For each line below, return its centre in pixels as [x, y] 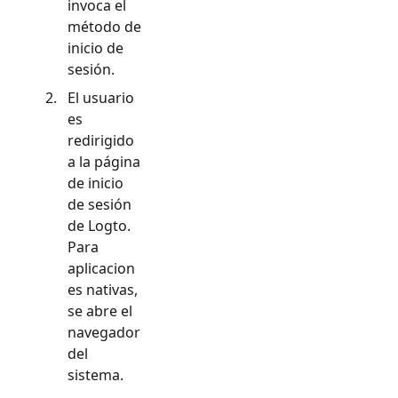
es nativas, [103, 289]
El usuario [101, 97]
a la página [104, 161]
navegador [104, 332]
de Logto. [99, 225]
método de [104, 26]
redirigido [101, 140]
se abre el [100, 310]
